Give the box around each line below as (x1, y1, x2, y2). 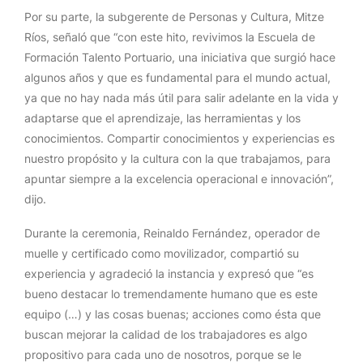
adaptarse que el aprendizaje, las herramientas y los (24, 111, 301, 125)
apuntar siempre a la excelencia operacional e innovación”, (24, 172, 334, 186)
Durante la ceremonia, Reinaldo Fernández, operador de (24, 226, 320, 240)
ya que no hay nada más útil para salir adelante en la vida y (24, 91, 339, 105)
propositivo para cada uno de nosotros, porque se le (24, 348, 301, 361)
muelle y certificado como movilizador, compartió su (24, 246, 299, 260)
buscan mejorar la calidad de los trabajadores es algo (24, 327, 307, 341)
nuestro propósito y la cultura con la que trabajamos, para (24, 152, 331, 165)
